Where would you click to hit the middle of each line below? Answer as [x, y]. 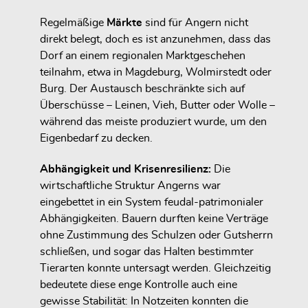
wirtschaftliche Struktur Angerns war [130, 185]
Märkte [124, 22]
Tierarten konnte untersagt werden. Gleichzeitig [155, 268]
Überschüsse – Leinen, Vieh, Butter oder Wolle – [157, 105]
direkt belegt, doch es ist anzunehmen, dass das [155, 39]
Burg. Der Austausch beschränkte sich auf [142, 88]
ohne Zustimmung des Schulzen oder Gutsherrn [156, 235]
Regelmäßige [73, 22]
